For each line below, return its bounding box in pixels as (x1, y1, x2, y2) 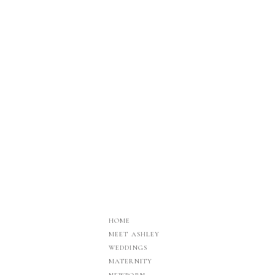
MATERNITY (109, 257, 152, 265)
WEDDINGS (109, 244, 147, 252)
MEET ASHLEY (109, 230, 160, 238)
